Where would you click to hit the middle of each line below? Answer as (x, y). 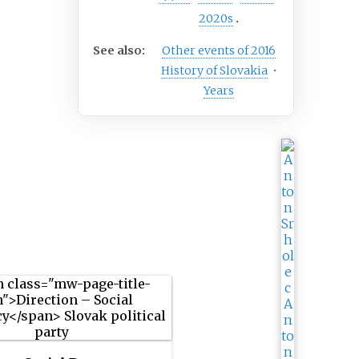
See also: (119, 51)
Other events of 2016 (219, 51)
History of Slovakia (214, 71)
